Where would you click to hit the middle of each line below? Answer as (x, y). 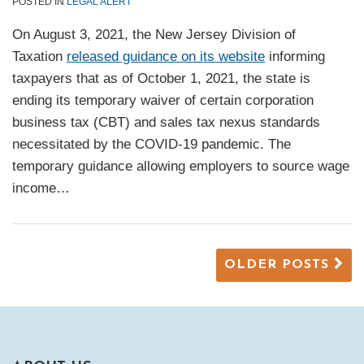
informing (295, 57)
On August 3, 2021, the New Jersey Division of (154, 35)
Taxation (39, 57)
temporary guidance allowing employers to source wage (181, 167)
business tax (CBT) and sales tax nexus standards (166, 123)
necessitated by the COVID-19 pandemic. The (152, 145)
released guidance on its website (166, 57)
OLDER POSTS (279, 265)
